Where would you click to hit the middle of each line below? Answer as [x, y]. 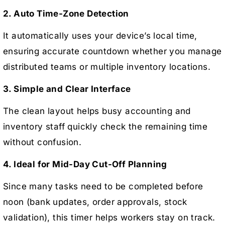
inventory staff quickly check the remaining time [105, 126]
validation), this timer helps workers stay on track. [109, 217]
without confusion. [42, 142]
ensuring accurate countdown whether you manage [113, 51]
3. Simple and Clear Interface [67, 89]
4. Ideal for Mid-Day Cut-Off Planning [85, 164]
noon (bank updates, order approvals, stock [95, 202]
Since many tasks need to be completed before [103, 186]
